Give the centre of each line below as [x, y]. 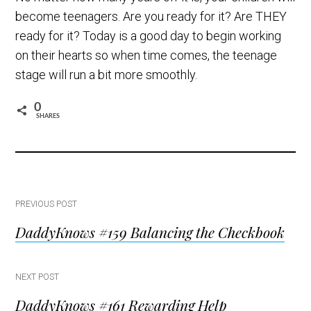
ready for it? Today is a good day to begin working [149, 36]
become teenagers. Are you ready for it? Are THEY [151, 17]
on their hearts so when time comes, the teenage [146, 56]
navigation [75, 250]
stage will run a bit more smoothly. [107, 75]
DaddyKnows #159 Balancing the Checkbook [150, 232]
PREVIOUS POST [47, 204]
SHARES [48, 117]
